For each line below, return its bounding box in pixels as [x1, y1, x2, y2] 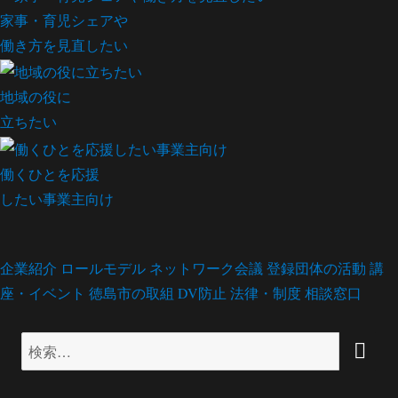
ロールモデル [60, 258, 146, 277]
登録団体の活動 [267, 258, 366, 277]
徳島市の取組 [89, 283, 174, 302]
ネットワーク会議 [149, 258, 263, 277]
